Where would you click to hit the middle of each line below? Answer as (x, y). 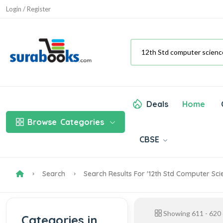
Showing (176, 213)
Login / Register (28, 9)
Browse (42, 122)
